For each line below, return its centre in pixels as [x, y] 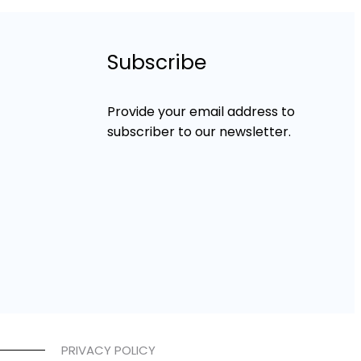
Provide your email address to [201, 112]
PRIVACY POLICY [109, 351]
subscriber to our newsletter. [199, 132]
